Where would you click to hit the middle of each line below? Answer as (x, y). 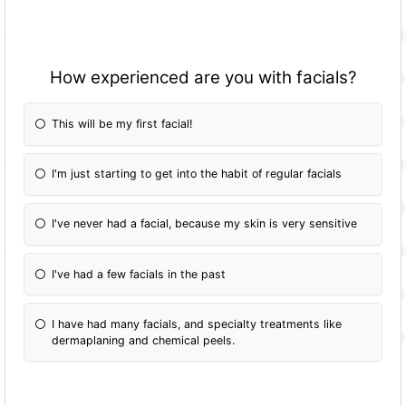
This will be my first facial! (122, 124)
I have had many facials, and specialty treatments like (197, 324)
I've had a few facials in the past (139, 274)
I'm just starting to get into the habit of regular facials (197, 174)
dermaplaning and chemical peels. (144, 340)
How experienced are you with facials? (203, 78)
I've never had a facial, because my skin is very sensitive (205, 224)
